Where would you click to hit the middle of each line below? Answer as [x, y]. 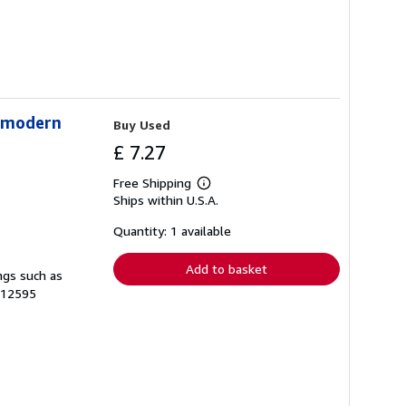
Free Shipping [152, 183]
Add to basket [227, 269]
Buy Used [142, 125]
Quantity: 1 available [172, 231]
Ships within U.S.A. [166, 200]
